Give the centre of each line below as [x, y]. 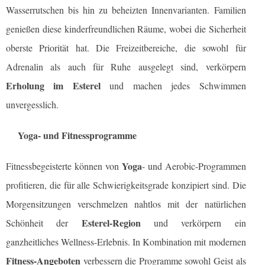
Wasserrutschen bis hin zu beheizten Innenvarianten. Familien [126, 10]
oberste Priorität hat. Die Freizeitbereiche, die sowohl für [126, 48]
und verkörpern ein [193, 223]
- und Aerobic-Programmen [194, 166]
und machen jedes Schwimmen [173, 86]
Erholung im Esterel [53, 86]
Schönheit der [44, 223]
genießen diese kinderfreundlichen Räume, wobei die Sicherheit [126, 29]
